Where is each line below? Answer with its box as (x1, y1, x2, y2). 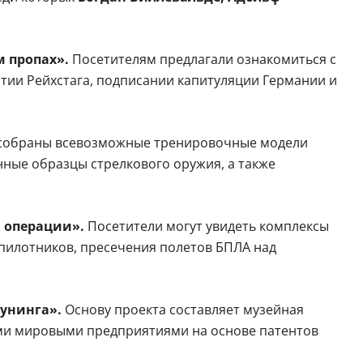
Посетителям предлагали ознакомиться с (71, 50, 336, 69)
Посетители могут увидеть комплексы (87, 217, 329, 236)
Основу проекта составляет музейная (64, 301, 304, 319)
